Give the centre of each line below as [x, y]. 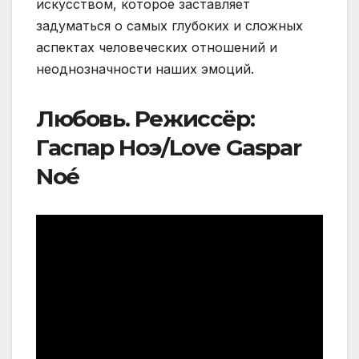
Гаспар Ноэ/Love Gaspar [169, 147]
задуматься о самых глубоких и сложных [169, 25]
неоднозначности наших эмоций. [145, 69]
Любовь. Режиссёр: [145, 118]
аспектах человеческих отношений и [157, 47]
